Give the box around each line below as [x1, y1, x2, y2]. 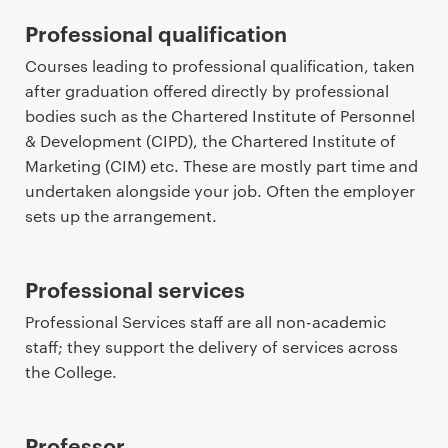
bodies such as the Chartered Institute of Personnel [25, 105, 415, 126]
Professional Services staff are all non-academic [25, 311, 386, 332]
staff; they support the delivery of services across [25, 336, 398, 357]
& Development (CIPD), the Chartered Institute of [25, 130, 396, 151]
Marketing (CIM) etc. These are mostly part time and [25, 155, 418, 176]
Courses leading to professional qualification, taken [25, 55, 415, 76]
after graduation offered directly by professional [25, 80, 389, 101]
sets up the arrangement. [25, 205, 217, 226]
